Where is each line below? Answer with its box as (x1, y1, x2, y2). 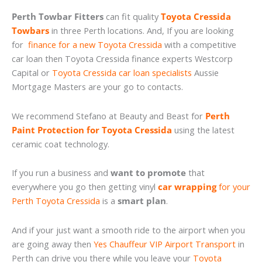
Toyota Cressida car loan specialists (52, 67, 192, 79)
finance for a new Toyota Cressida (28, 39, 162, 51)
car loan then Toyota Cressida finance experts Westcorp (12, 53, 233, 65)
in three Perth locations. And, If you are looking (49, 25, 234, 37)
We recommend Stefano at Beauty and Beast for (12, 109, 205, 122)
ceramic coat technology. (12, 137, 109, 150)
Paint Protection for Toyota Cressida (12, 123, 172, 136)
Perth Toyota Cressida (12, 195, 100, 207)
